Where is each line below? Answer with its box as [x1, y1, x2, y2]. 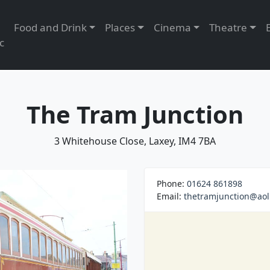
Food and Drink [13, 20, 87, 34]
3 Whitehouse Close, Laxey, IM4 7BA [54, 134, 216, 148]
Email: [157, 190, 184, 202]
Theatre [209, 20, 248, 34]
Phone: [157, 178, 187, 189]
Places [105, 20, 136, 34]
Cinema [153, 20, 191, 34]
